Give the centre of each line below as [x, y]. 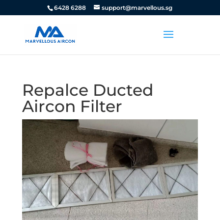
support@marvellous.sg [137, 8]
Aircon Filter [72, 106]
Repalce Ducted [88, 90]
